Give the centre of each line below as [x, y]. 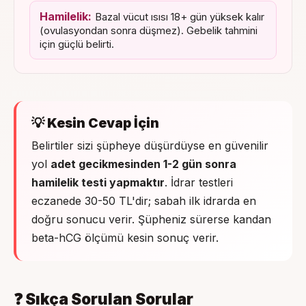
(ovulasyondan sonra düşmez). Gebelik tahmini [149, 30]
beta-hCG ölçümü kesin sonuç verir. [125, 237]
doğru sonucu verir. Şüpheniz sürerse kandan [151, 219]
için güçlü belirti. [77, 44]
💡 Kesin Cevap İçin [95, 123]
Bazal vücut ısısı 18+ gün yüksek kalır [180, 17]
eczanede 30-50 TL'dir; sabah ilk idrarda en [144, 200]
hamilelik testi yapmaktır [98, 182]
